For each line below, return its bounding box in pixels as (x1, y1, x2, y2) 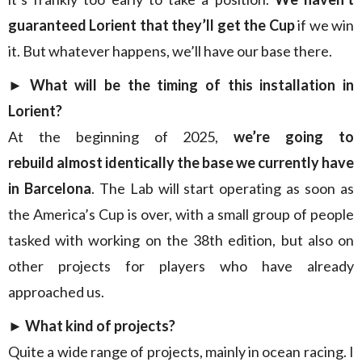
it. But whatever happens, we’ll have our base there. (8, 42, 332, 60)
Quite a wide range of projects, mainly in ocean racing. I (8, 343, 354, 360)
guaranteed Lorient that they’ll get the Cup (8, 16, 298, 34)
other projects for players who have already (8, 257, 354, 275)
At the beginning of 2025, (8, 128, 234, 145)
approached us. (8, 283, 104, 301)
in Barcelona (8, 179, 91, 197)
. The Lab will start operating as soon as (90, 179, 355, 197)
